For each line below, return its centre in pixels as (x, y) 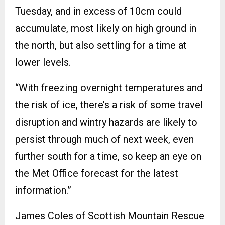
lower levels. (43, 62)
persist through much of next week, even (104, 139)
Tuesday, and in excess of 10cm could (98, 11)
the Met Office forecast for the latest (97, 173)
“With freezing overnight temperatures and (109, 88)
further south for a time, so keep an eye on (108, 156)
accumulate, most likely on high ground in (106, 28)
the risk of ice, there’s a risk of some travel (109, 105)
